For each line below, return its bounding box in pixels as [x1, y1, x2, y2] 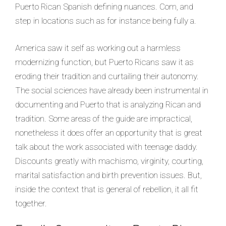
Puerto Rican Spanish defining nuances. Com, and [15, 2, 193, 12]
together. [15, 198, 47, 208]
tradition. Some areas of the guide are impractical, [15, 113, 192, 124]
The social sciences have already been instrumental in [15, 85, 208, 95]
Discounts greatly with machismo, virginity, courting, [15, 155, 203, 166]
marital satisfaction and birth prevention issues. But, [15, 169, 202, 180]
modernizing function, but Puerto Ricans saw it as [15, 56, 194, 67]
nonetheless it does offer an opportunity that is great [15, 127, 202, 138]
